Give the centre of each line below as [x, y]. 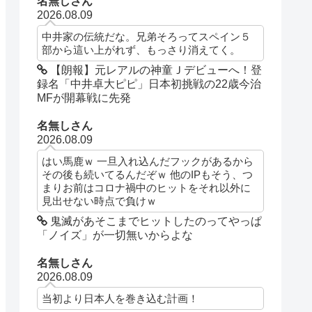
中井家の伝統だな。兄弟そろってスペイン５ [147, 37]
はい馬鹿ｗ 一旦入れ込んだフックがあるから [148, 162]
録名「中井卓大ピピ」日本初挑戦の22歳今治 [149, 84]
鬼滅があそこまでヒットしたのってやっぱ [155, 221]
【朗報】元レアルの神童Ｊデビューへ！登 [155, 70]
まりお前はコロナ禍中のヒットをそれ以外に [147, 188]
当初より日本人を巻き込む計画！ [120, 299]
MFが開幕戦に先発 [84, 98]
